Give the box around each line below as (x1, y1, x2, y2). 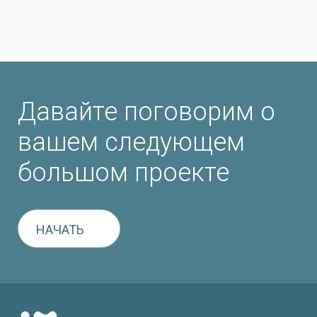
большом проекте (18, 158, 229, 188)
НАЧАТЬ (36, 222, 84, 237)
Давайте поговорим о (18, 97, 275, 127)
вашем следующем (18, 127, 245, 157)
